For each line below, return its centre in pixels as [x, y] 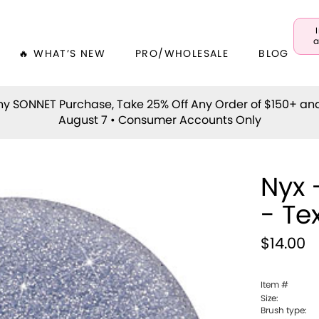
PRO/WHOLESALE [182, 54]
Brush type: [284, 310]
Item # [275, 284]
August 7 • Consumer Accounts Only [159, 120]
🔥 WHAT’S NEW [62, 54]
